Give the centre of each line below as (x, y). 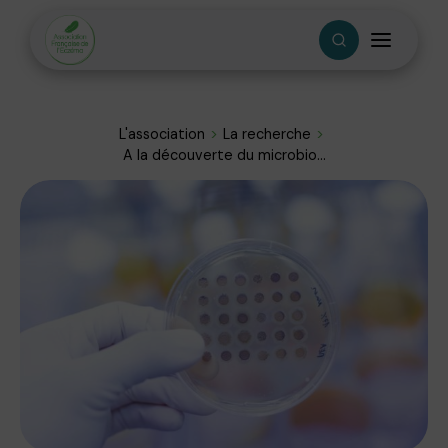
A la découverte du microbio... (224, 155)
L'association (162, 134)
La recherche (267, 134)
